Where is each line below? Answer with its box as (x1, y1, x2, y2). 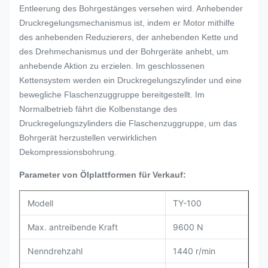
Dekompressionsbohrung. (19, 147, 117, 157)
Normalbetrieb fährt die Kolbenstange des (19, 104, 177, 114)
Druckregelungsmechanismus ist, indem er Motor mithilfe (19, 18, 234, 28)
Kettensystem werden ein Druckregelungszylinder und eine (19, 75, 242, 85)
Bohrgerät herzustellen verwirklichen (19, 133, 157, 142)
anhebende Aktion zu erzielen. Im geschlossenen (19, 61, 205, 71)
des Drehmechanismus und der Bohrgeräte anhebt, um (19, 47, 229, 56)
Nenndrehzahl (28, 246, 83, 256)
